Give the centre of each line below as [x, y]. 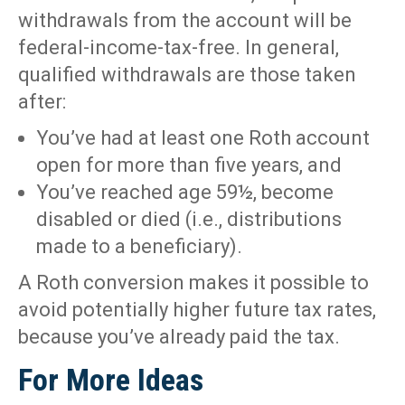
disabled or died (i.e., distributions [189, 220]
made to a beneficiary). [139, 247]
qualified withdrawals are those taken [187, 75]
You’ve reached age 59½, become [185, 193]
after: [42, 102]
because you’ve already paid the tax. [179, 337]
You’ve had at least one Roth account [203, 138]
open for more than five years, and [189, 165]
